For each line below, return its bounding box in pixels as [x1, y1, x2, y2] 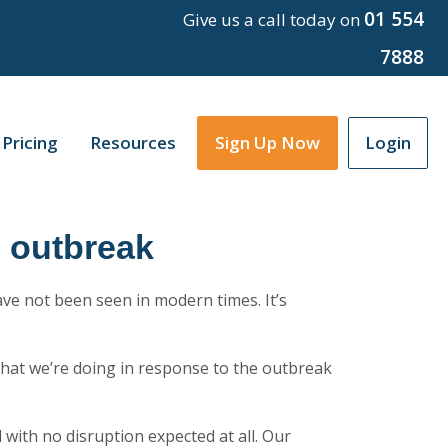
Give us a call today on [182, 8, 364, 31]
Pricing [2, 131, 58, 154]
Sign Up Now [215, 131, 320, 154]
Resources [90, 131, 176, 154]
